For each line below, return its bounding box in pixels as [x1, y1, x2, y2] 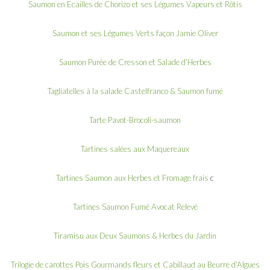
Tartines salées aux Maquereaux [81, 143, 189, 154]
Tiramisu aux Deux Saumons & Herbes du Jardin [54, 230, 216, 240]
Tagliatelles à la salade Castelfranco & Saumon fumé [47, 86, 223, 96]
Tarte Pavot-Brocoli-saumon [89, 115, 181, 125]
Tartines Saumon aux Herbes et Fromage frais [56, 172, 209, 183]
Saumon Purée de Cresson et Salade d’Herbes [58, 57, 212, 67]
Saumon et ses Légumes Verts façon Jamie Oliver [52, 28, 218, 38]
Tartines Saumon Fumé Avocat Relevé [72, 201, 198, 212]
